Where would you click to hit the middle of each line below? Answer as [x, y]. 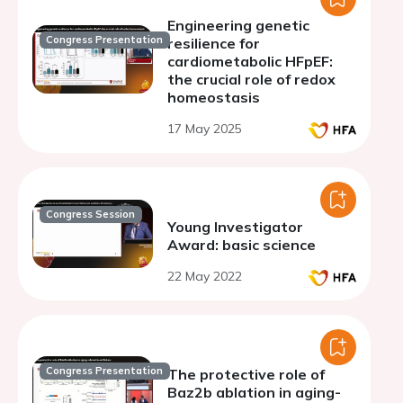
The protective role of [246, 374]
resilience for [214, 43]
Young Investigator [235, 227]
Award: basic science [242, 245]
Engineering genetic [238, 25]
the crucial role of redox [251, 79]
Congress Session [91, 215]
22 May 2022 [205, 276]
